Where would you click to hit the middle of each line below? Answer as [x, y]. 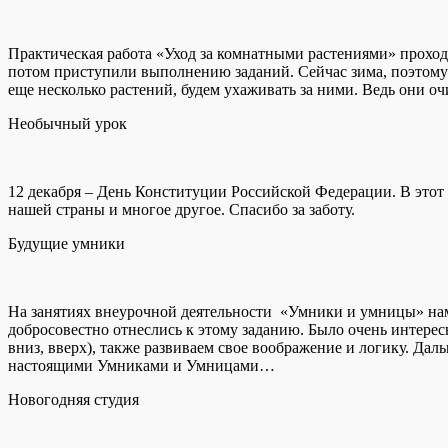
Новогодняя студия [73, 400]
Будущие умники [66, 244]
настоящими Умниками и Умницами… [141, 366]
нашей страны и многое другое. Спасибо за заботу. [181, 210]
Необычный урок [67, 124]
